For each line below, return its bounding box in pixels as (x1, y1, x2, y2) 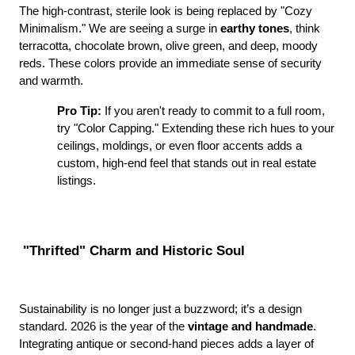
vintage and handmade (188, 320, 313, 334)
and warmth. (19, 74, 83, 87)
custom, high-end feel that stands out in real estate (57, 157, 316, 170)
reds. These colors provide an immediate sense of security (19, 57, 322, 70)
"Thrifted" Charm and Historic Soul (19, 242, 245, 258)
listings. (57, 174, 96, 187)
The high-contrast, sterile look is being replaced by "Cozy (19, 5, 312, 17)
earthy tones (220, 22, 289, 35)
